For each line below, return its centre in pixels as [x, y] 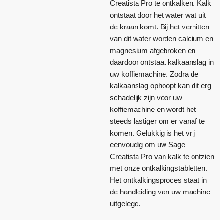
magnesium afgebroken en [153, 51]
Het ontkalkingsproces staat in [158, 180]
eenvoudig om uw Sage [148, 145]
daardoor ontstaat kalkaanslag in [162, 62]
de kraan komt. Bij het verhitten [160, 27]
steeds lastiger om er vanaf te [157, 121]
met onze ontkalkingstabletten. [159, 168]
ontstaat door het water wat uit [158, 15]
